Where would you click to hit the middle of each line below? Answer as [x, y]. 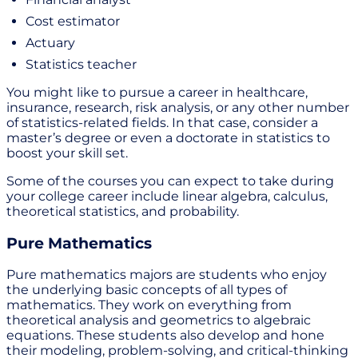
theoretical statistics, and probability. [123, 211]
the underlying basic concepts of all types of [147, 290]
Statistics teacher [81, 64]
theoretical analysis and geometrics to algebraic [159, 320]
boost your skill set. [67, 153]
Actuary [50, 42]
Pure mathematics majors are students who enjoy [167, 275]
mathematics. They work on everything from [149, 305]
